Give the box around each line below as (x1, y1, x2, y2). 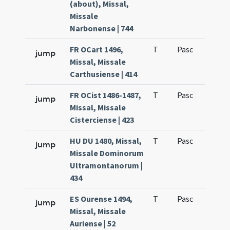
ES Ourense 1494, (70, 194, 133, 204)
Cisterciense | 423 (70, 114, 135, 125)
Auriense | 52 (70, 218, 116, 228)
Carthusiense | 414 (70, 69, 138, 79)
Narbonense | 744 (70, 23, 133, 33)
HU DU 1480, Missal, (70, 136, 142, 146)
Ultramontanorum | (70, 160, 143, 170)
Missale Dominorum (70, 148, 144, 158)
